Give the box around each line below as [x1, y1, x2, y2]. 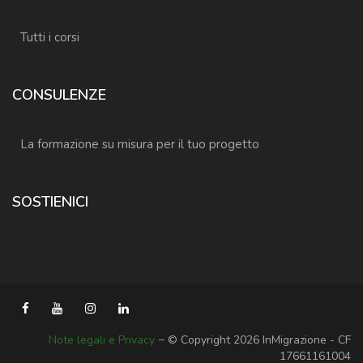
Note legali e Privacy [49, 332, 155, 348]
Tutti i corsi [20, 29, 79, 46]
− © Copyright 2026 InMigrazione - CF [155, 332, 351, 348]
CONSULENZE [12, 85, 106, 105]
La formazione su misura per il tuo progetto [20, 136, 259, 153]
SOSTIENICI [12, 192, 88, 212]
